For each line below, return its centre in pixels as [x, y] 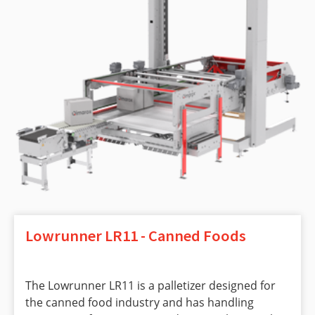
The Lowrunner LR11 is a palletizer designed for [150, 285]
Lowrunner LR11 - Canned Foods [136, 235]
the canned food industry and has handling [140, 302]
